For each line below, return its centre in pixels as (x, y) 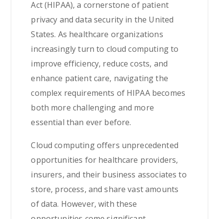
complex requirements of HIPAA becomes (108, 93)
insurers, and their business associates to (109, 175)
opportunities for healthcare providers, (105, 160)
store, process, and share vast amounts (105, 189)
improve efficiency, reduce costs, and (99, 64)
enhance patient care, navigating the (99, 78)
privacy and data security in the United (102, 20)
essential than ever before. (81, 122)
